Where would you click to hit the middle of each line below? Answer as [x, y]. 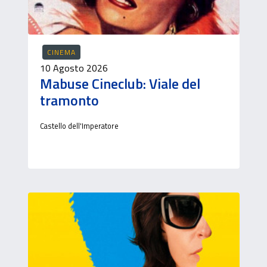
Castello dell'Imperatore [79, 126]
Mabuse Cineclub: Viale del [120, 83]
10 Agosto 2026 [74, 68]
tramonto [69, 100]
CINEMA [61, 52]
